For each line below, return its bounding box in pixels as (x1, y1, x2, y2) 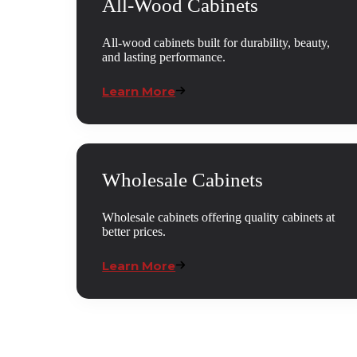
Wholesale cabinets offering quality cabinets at (102, 210, 335, 225)
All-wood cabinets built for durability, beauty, (102, 36, 331, 50)
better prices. (102, 225, 167, 239)
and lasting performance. (102, 50, 226, 65)
